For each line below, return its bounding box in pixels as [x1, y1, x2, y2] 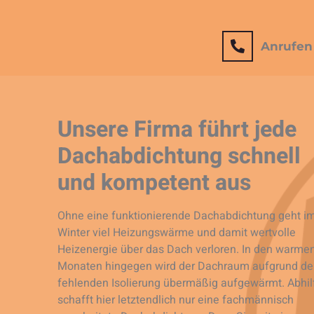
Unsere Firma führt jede [57, 113, 296, 146]
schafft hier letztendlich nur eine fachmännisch [57, 292, 294, 309]
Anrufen [260, 39, 313, 54]
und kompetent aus [57, 166, 251, 200]
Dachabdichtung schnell [57, 139, 301, 173]
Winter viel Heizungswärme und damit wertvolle [57, 224, 296, 242]
